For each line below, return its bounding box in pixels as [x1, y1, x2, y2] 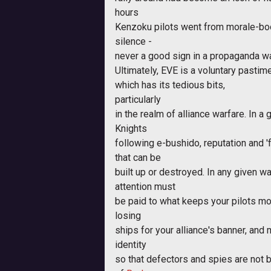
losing [115, 209, 141, 221]
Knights [115, 122, 147, 134]
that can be [115, 151, 161, 163]
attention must [115, 180, 175, 192]
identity [115, 238, 146, 250]
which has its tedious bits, [115, 79, 225, 91]
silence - [115, 35, 152, 47]
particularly [115, 93, 161, 105]
